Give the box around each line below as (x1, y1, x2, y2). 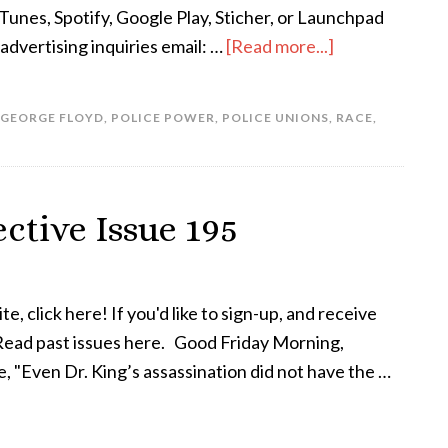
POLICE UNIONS (222, 110, 329, 125)
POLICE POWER (111, 110, 215, 125)
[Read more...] (226, 35, 334, 57)
